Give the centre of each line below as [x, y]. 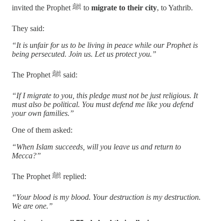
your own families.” [43, 113]
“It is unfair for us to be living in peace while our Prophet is [105, 45]
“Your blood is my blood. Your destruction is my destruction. [106, 197]
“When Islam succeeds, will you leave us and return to [96, 147]
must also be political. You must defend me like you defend [103, 104]
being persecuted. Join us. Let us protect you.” [84, 54]
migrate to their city [124, 7]
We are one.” [32, 206]
